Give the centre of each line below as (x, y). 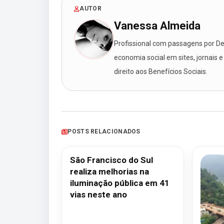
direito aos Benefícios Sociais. (161, 71)
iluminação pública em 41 (120, 183)
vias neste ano (98, 194)
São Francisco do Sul (111, 160)
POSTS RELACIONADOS (104, 131)
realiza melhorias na (109, 171)
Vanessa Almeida (157, 26)
